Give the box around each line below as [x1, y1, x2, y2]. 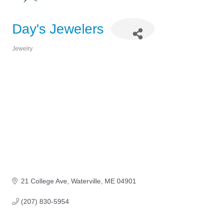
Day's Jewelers [12, 21, 104, 36]
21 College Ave [20, 177, 67, 185]
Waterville [71, 177, 101, 185]
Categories [12, 52, 45, 60]
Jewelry [12, 45, 33, 52]
